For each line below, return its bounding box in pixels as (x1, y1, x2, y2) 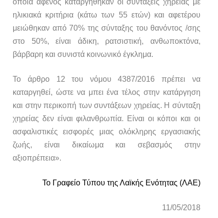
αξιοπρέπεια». (13, 154, 62, 163)
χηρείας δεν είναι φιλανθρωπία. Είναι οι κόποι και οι (13, 114, 200, 123)
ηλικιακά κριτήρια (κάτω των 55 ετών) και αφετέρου (13, 11, 200, 19)
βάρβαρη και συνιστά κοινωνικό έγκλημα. (13, 50, 154, 59)
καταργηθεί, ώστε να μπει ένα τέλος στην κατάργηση (13, 88, 200, 97)
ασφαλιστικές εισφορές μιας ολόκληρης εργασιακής (13, 127, 200, 136)
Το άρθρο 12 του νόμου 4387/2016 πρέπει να (13, 75, 200, 84)
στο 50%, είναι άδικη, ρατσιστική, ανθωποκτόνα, (13, 37, 200, 46)
